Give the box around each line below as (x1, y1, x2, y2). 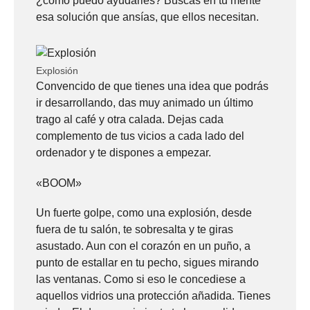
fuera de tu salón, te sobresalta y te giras (36, 223, 233, 235)
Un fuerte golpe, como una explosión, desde (36, 206, 252, 219)
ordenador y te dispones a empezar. (36, 147, 211, 159)
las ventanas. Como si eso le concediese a (36, 273, 246, 285)
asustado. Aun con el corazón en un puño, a (36, 239, 250, 252)
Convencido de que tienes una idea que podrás (36, 80, 268, 93)
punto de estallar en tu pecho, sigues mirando (36, 256, 259, 268)
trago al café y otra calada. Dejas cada (36, 113, 224, 126)
